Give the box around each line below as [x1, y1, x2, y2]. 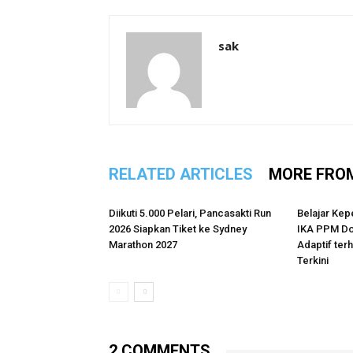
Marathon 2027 [109, 239, 177, 251]
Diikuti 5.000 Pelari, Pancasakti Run [109, 207, 271, 219]
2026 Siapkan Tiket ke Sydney [109, 223, 247, 235]
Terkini [297, 255, 329, 266]
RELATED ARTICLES [109, 165, 253, 184]
